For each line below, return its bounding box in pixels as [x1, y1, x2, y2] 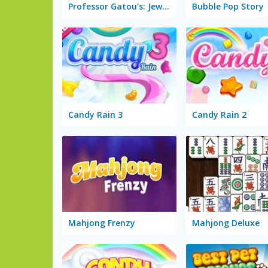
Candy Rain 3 [68, 109, 123, 121]
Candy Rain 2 [191, 109, 246, 121]
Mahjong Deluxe [191, 217, 260, 229]
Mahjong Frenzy [68, 217, 135, 229]
